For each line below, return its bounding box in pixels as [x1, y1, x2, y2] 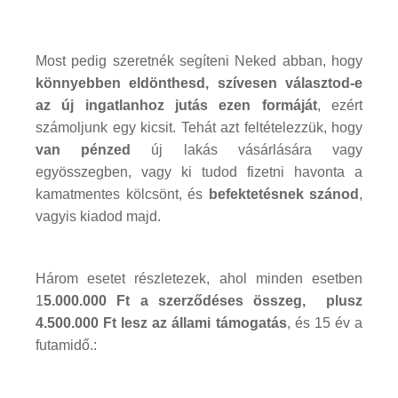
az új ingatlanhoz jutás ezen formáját [36, 97, 317, 113]
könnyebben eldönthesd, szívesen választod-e [36, 75, 362, 91]
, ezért [316, 97, 363, 113]
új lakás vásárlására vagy [131, 141, 363, 157]
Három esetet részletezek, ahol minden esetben [36, 270, 362, 286]
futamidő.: [36, 337, 97, 353]
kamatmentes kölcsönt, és [36, 186, 209, 202]
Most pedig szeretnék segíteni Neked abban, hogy [36, 52, 362, 68]
